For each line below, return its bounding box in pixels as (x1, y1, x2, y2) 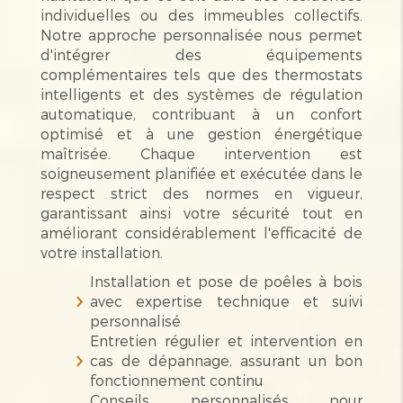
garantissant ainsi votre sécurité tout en (40, 203, 363, 221)
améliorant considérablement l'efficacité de (40, 223, 363, 241)
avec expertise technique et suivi (89, 291, 363, 309)
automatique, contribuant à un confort (40, 104, 363, 122)
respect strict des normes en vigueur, (40, 184, 363, 201)
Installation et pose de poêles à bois (89, 272, 363, 290)
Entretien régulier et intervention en (89, 331, 363, 349)
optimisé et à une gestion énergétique (40, 124, 363, 142)
